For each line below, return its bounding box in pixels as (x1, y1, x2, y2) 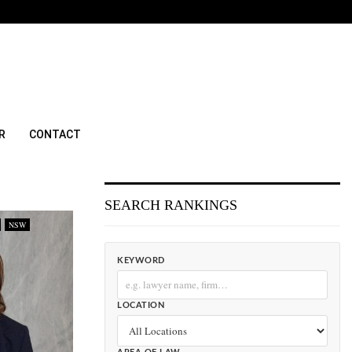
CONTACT (29, 128, 81, 141)
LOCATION (117, 301, 164, 310)
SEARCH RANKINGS (104, 197, 237, 213)
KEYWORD (117, 256, 165, 265)
